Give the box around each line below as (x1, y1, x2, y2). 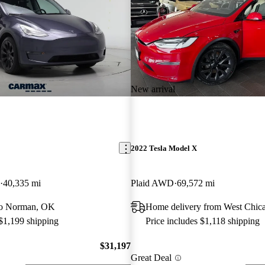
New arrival (130, 83, 175, 94)
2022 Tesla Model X (130, 143, 197, 153)
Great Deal (130, 253, 172, 263)
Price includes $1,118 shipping (145, 215, 260, 226)
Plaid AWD (130, 177, 174, 188)
